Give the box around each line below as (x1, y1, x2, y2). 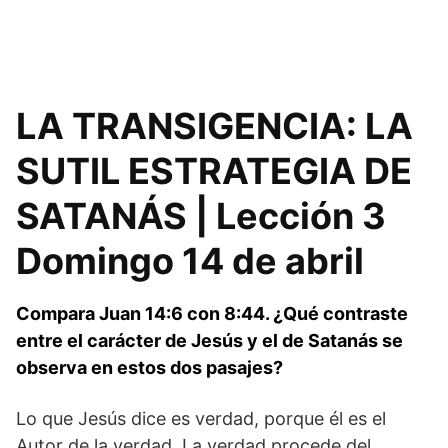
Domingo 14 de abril (16, 239, 364, 283)
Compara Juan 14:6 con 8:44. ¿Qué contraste (16, 303, 408, 324)
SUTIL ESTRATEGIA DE (16, 149, 412, 193)
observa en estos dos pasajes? (16, 357, 283, 378)
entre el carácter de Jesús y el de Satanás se (16, 330, 403, 351)
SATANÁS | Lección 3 (16, 194, 386, 238)
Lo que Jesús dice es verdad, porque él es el (16, 408, 386, 429)
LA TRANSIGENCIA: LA (16, 104, 413, 148)
